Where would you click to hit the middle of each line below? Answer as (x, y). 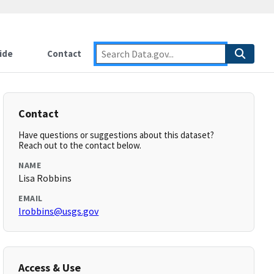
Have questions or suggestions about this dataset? (117, 135)
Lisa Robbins (45, 178)
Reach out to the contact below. (80, 145)
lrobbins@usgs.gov (59, 211)
